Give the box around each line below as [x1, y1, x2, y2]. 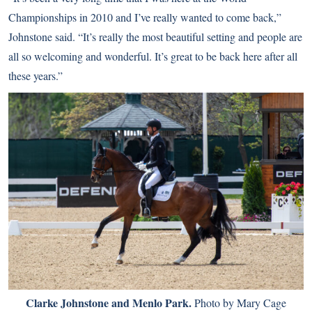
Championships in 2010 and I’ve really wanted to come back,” [8, 10, 281, 25]
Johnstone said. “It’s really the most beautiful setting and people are [8, 29, 302, 45]
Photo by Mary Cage [192, 295, 286, 311]
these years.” [8, 68, 63, 84]
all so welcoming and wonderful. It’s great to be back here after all [8, 49, 297, 64]
